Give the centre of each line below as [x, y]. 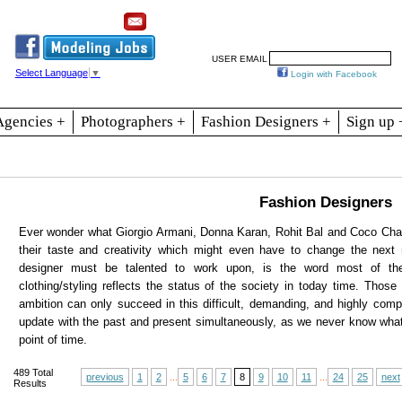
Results [30, 384]
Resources [270, 15]
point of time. [52, 340]
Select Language [51, 73]
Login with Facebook [333, 74]
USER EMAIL [239, 58]
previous [105, 377]
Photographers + [133, 121]
